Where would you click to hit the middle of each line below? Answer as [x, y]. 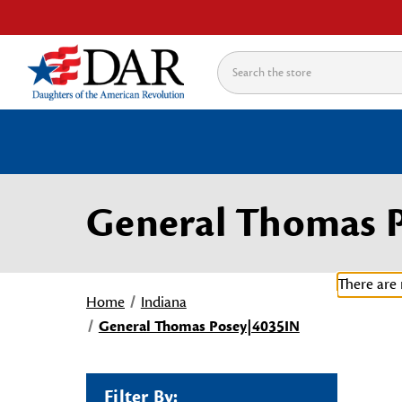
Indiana [163, 302]
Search [238, 62]
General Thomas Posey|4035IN [199, 327]
